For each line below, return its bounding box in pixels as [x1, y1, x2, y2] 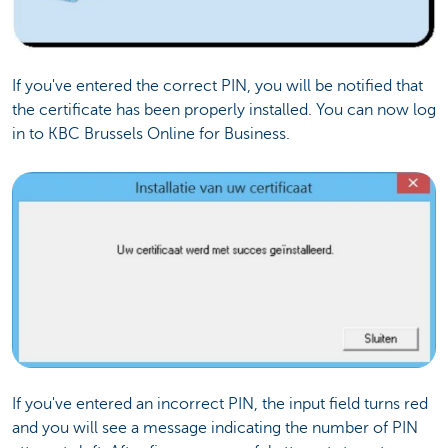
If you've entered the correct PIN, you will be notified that [12, 76, 423, 95]
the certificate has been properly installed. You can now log [12, 100, 436, 119]
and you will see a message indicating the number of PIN [12, 419, 418, 437]
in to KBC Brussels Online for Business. [12, 124, 290, 143]
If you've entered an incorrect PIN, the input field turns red [12, 395, 428, 413]
